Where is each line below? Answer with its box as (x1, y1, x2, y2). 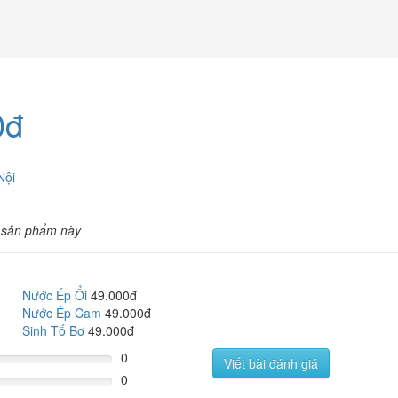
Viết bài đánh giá (224, 354, 318, 372)
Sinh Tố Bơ (22, 322, 84, 339)
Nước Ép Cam (22, 304, 101, 322)
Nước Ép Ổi (22, 286, 87, 304)
